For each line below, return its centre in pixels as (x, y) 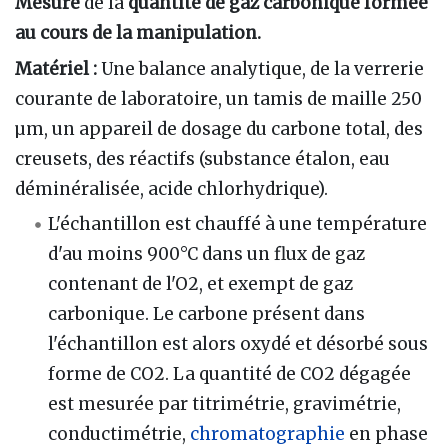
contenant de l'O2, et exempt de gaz (201, 283)
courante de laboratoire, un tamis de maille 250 (218, 98)
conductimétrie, (119, 433)
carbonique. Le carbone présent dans (207, 313)
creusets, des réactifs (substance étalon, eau (202, 158)
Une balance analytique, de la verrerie (260, 68)
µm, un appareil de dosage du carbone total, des (219, 128)
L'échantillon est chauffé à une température (238, 223)
